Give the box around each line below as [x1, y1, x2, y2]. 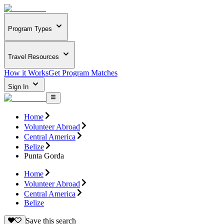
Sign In [8, 83, 30, 91]
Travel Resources [8, 52, 59, 60]
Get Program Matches [48, 68, 117, 77]
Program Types [8, 25, 52, 33]
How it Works [4, 68, 48, 77]
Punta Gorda [24, 151, 64, 160]
